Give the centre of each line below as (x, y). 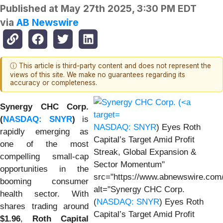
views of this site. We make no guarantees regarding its (98, 75)
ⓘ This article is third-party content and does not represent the (111, 66)
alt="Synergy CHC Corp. (139, 189)
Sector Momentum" (129, 164)
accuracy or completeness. (54, 83)
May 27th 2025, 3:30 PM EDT (129, 9)
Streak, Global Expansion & (145, 152)
